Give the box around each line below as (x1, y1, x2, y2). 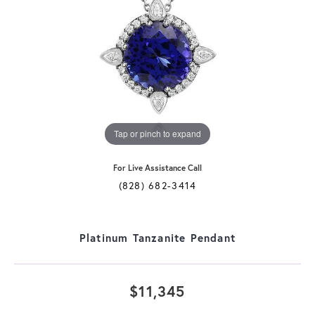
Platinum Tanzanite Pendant (79, 230, 236, 245)
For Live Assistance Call (113, 162, 202, 173)
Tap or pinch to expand (114, 127, 201, 140)
